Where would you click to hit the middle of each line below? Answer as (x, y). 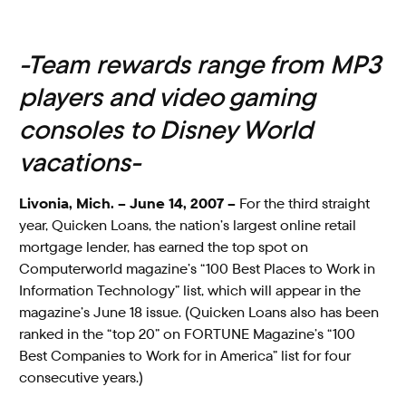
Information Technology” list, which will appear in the (190, 290)
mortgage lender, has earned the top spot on (164, 247)
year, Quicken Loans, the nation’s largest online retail (188, 225)
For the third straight (305, 203)
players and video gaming (168, 97)
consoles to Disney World (166, 130)
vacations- (80, 162)
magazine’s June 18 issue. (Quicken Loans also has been (199, 312)
